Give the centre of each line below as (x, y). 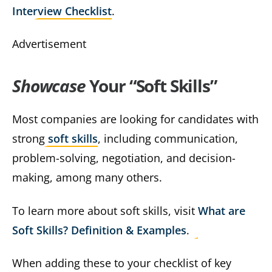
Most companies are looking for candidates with (135, 119)
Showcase (51, 86)
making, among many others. (87, 178)
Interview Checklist (62, 11)
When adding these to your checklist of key (122, 263)
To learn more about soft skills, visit (105, 210)
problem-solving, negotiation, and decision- (124, 158)
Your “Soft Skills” (153, 86)
